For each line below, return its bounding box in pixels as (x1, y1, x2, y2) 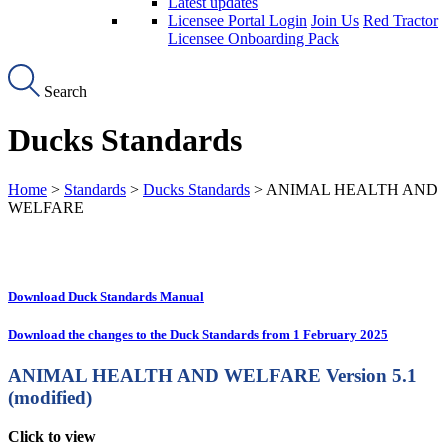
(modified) (8, 387, 92, 409)
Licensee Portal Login (168, 12, 307, 30)
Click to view (8, 427, 96, 445)
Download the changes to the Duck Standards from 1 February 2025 (8, 326, 388, 342)
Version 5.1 (326, 365, 417, 387)
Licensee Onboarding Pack (168, 30, 339, 48)
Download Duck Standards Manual (8, 288, 204, 304)
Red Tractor (363, 12, 438, 30)
